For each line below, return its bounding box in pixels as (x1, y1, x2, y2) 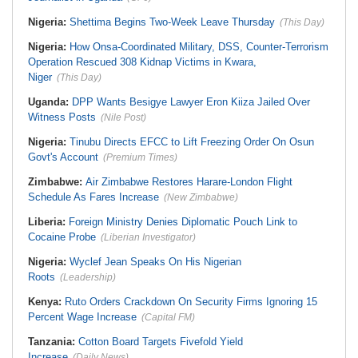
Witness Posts (28, 111, 96, 123)
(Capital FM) (141, 312, 195, 323)
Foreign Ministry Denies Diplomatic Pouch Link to (69, 216, 297, 228)
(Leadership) (60, 272, 116, 283)
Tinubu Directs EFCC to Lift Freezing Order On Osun (70, 136, 314, 148)
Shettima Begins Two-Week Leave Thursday (70, 16, 275, 28)
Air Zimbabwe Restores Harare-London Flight (86, 176, 292, 188)
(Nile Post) (101, 112, 146, 123)
